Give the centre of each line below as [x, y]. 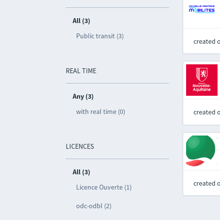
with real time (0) [101, 111]
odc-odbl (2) [94, 206]
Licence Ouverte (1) [104, 187]
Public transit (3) [100, 36]
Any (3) [83, 96]
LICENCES [80, 146]
